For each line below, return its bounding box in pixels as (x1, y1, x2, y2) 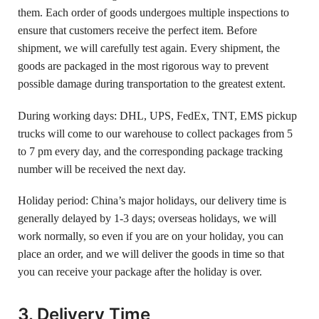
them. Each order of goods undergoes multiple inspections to (18, 6, 289, 19)
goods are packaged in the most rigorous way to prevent (18, 60, 268, 73)
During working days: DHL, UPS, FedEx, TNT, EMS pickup (18, 109, 297, 122)
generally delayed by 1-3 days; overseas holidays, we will (18, 212, 276, 225)
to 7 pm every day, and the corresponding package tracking (18, 145, 283, 157)
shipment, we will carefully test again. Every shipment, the (18, 42, 280, 55)
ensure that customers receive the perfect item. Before (18, 24, 257, 37)
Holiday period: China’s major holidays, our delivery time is (18, 194, 286, 207)
